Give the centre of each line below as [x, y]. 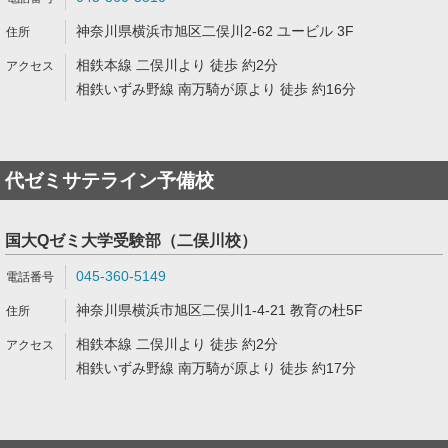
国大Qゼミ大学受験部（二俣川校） [131, 240]
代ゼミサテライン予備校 [109, 180]
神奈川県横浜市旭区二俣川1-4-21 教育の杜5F [219, 310]
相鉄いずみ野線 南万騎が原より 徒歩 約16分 [216, 89]
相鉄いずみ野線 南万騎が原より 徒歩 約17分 [216, 368]
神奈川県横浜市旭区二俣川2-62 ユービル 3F [215, 31]
